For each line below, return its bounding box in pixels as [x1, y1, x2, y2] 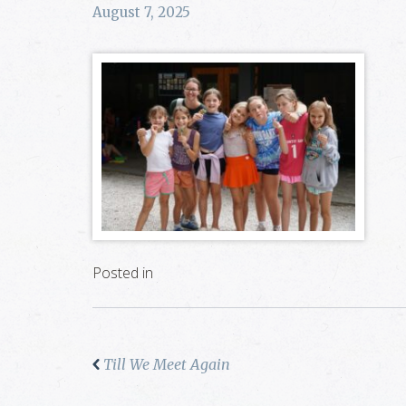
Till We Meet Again [103, 354, 230, 373]
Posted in [92, 262, 153, 283]
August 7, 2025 [92, 4, 190, 21]
